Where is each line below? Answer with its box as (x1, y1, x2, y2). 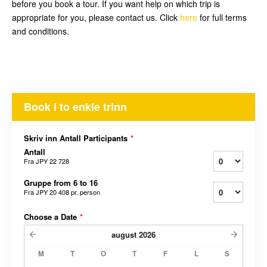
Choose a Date (24, 211, 79, 223)
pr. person (69, 187, 100, 197)
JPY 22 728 (36, 156, 69, 166)
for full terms (197, 11, 247, 24)
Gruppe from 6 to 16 (24, 177, 98, 189)
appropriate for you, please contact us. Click (12, 11, 180, 24)
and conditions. (12, 25, 69, 38)
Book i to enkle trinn (24, 99, 127, 115)
